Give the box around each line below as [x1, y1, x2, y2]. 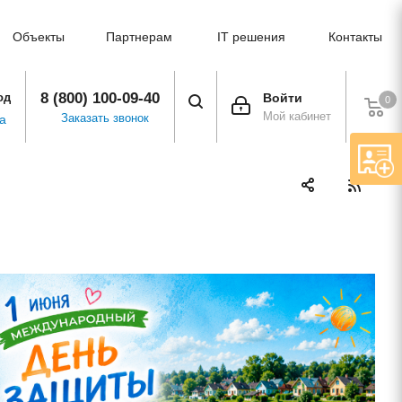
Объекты [12, 30, 65, 44]
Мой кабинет [263, 109, 331, 123]
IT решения [217, 30, 286, 44]
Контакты [328, 30, 382, 44]
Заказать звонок [61, 111, 149, 125]
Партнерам [105, 30, 172, 44]
